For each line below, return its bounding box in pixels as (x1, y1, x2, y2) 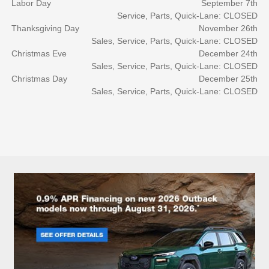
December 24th (198, 49, 258, 59)
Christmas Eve (11, 49, 67, 59)
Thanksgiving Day (11, 23, 80, 34)
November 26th (198, 23, 258, 34)
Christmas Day (11, 74, 68, 84)
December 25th (198, 74, 258, 84)
